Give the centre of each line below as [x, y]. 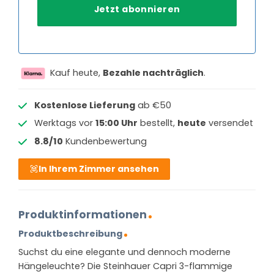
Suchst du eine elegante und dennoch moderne [124, 252]
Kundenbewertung [105, 141]
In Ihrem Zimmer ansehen [99, 168]
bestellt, [157, 123]
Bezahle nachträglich [153, 72]
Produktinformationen [83, 214]
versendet [229, 123]
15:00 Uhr [116, 123]
